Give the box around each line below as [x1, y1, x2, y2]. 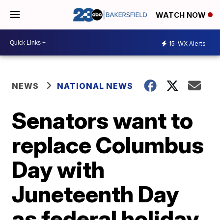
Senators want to [12, 107, 193, 134]
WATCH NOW [156, 10, 208, 20]
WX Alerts [176, 39, 206, 47]
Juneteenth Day [12, 180, 179, 208]
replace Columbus [12, 131, 204, 159]
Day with [12, 156, 105, 183]
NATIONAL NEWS [57, 81, 134, 91]
